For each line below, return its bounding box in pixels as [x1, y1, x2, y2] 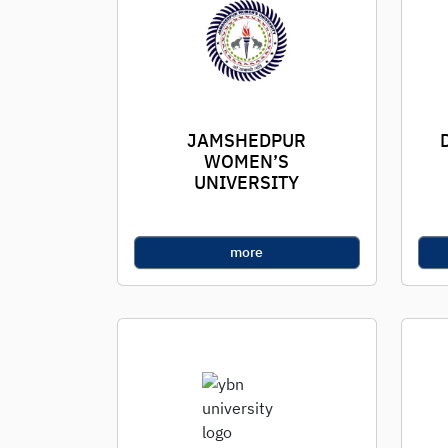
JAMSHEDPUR [187, 129, 307, 152]
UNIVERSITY [194, 171, 300, 194]
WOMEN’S [204, 150, 290, 173]
